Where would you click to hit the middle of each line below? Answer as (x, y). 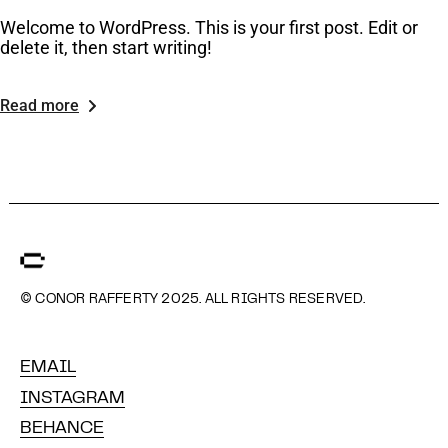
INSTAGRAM (72, 398)
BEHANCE (62, 428)
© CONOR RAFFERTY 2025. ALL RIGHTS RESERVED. (193, 300)
